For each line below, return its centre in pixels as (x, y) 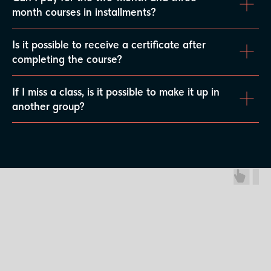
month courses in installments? (84, 11)
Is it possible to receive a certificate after (109, 44)
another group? (48, 106)
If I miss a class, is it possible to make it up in (116, 91)
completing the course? (67, 59)
